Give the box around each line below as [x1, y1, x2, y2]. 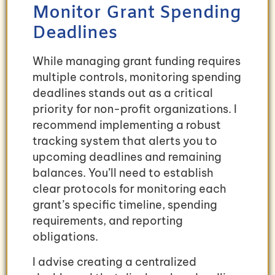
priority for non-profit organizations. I [33, 102, 237, 117]
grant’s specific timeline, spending [33, 198, 217, 212]
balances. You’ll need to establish [33, 166, 214, 180]
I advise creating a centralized [33, 254, 196, 269]
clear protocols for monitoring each [33, 182, 227, 196]
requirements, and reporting [33, 214, 183, 228]
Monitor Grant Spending [33, 2, 241, 25]
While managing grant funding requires [33, 54, 241, 69]
